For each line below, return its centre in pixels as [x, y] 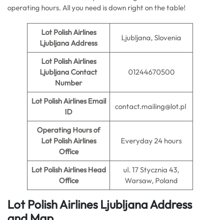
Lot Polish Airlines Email [69, 101]
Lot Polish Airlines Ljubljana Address [100, 204]
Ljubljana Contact [69, 72]
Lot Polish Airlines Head [69, 170]
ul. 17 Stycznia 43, [151, 170]
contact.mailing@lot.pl [151, 106]
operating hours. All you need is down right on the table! [96, 8]
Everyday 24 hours [151, 141]
